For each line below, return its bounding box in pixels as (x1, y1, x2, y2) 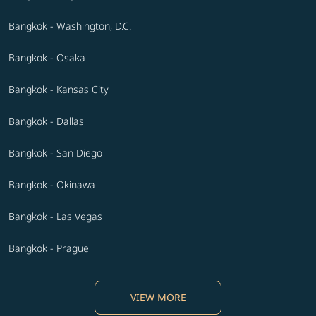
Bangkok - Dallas (8, 114, 84, 128)
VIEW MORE (130, 291, 186, 305)
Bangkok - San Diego (8, 146, 102, 160)
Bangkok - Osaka (8, 51, 85, 65)
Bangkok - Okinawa (8, 178, 95, 192)
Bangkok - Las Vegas (8, 209, 102, 224)
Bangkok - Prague (8, 241, 89, 255)
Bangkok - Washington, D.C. (8, 19, 131, 33)
